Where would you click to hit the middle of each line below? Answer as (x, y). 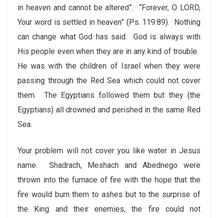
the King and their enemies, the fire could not (109, 209)
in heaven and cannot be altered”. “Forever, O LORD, (109, 8)
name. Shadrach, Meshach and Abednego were (109, 165)
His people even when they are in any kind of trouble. (109, 51)
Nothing (188, 22)
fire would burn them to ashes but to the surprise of (109, 194)
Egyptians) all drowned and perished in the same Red (109, 110)
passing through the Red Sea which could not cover (109, 81)
